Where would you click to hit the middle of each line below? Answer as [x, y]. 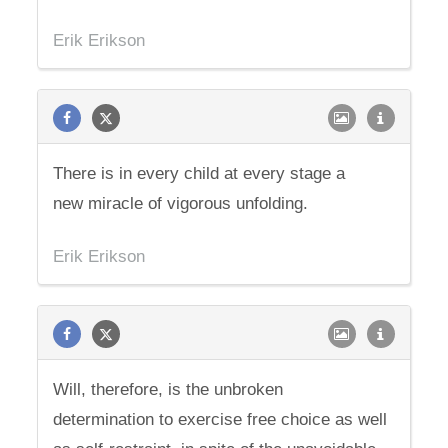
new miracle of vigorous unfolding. [181, 203]
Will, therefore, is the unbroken [168, 389]
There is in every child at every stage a [199, 173]
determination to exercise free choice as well [220, 419]
